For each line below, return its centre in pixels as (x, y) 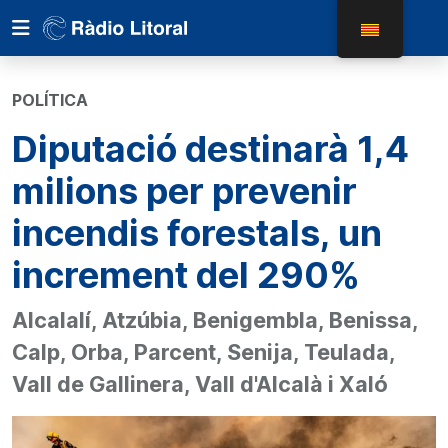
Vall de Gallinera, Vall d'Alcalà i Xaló (200, 384)
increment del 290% (186, 275)
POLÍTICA (50, 100)
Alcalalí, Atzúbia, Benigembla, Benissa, (215, 320)
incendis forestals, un (197, 233)
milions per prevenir (184, 191)
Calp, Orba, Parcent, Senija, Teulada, (203, 352)
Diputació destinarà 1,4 (210, 149)
